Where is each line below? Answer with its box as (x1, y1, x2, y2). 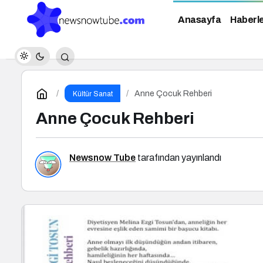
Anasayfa (178, 15, 221, 25)
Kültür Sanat (72, 90, 113, 98)
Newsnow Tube (69, 153, 136, 163)
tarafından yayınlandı (136, 153, 221, 163)
